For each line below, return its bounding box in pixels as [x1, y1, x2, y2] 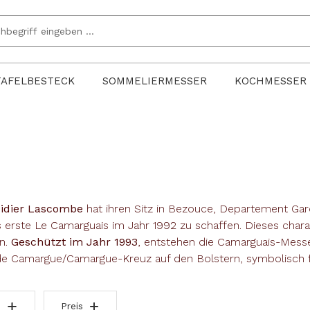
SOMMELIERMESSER [102, 75, 207, 87]
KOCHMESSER [235, 75, 307, 87]
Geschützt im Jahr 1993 [10, 235, 138, 248]
